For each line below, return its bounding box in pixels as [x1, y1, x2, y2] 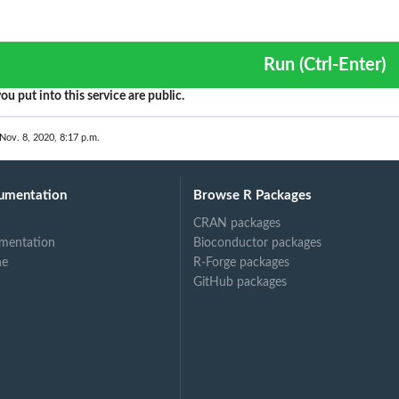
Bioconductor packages [193, 236, 322, 249]
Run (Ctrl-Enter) [298, 55, 386, 74]
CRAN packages [193, 216, 281, 230]
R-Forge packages [193, 256, 290, 269]
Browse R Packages [193, 188, 313, 202]
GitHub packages [193, 275, 288, 289]
